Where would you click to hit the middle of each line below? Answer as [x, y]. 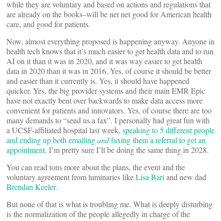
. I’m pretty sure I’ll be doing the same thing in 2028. [128, 149]
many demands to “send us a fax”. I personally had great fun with [108, 120]
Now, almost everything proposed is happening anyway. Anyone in [110, 41]
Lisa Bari [150, 177]
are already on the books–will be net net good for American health [109, 14]
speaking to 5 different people [168, 130]
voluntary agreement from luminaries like [71, 177]
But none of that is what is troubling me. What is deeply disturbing [110, 204]
